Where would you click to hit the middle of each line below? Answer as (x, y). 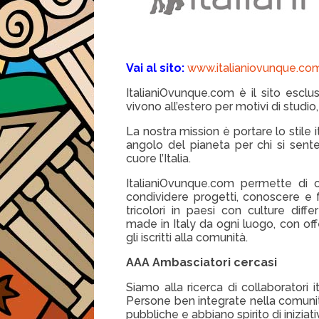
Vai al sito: (155, 68)
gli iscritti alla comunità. (187, 237)
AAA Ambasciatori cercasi (202, 262)
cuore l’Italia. (158, 158)
